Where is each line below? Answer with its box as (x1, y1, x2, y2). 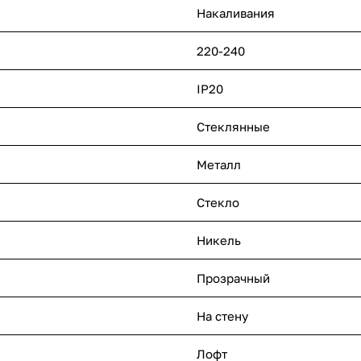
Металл (197, 156, 241, 172)
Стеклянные (197, 118, 270, 134)
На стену (197, 308, 248, 323)
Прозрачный (197, 270, 270, 285)
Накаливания (197, 5, 275, 20)
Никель (197, 232, 241, 247)
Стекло (197, 194, 239, 210)
